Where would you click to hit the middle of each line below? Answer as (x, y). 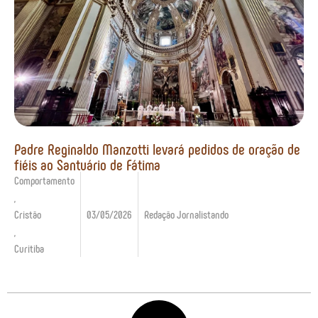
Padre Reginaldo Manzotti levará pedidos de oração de (157, 148)
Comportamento (44, 180)
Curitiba (29, 248)
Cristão (28, 214)
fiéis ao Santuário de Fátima (87, 164)
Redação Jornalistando (186, 214)
